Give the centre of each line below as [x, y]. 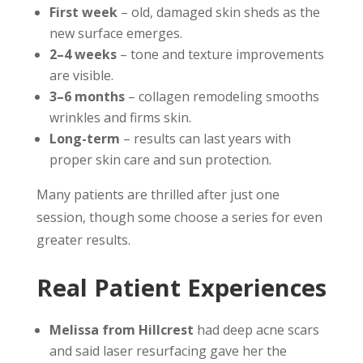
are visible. [81, 75]
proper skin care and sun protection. [160, 160]
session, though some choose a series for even [179, 217]
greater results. [83, 240]
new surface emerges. [115, 33]
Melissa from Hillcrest [121, 330]
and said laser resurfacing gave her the [168, 351]
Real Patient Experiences [181, 287]
